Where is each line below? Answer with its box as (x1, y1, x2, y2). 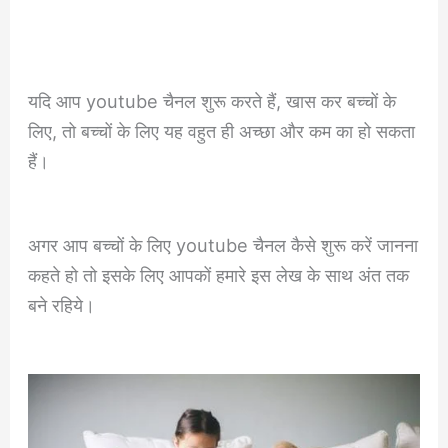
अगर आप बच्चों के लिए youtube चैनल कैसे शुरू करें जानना (28, 234, 419, 257)
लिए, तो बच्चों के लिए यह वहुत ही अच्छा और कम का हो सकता (28, 120, 416, 143)
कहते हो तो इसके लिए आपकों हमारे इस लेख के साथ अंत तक (28, 264, 410, 287)
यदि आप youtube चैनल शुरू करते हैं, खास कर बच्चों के (28, 90, 397, 113)
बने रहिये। (28, 294, 96, 317)
